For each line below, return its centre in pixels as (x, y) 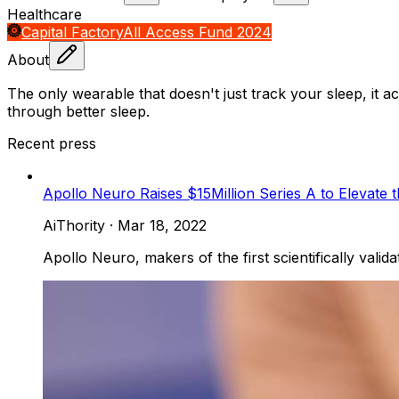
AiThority (74, 225)
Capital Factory (72, 32)
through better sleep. (78, 111)
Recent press (52, 143)
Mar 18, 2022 (162, 225)
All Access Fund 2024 (197, 32)
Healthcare (45, 14)
